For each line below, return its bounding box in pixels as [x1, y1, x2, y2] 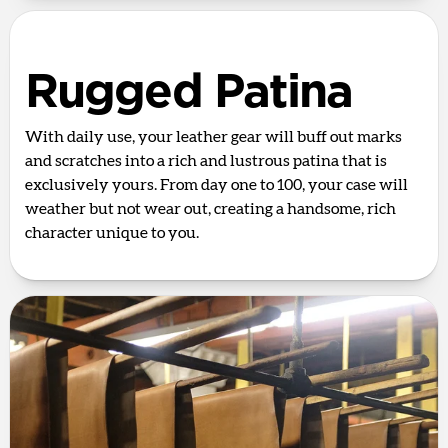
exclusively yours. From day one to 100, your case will [25, 176, 408, 193]
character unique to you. [25, 224, 199, 241]
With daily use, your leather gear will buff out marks [25, 128, 402, 145]
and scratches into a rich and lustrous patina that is [25, 152, 387, 169]
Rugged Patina [25, 68, 353, 116]
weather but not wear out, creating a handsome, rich [25, 200, 396, 217]
